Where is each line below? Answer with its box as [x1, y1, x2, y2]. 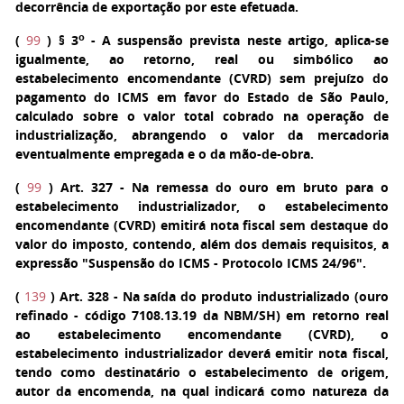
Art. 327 [60, 179, 113, 196]
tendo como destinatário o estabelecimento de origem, [15, 363, 389, 381]
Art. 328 [59, 288, 109, 305]
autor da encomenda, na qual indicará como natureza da [15, 382, 389, 399]
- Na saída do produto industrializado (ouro [108, 288, 390, 305]
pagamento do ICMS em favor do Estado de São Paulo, [15, 88, 389, 106]
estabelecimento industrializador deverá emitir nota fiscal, [15, 344, 389, 362]
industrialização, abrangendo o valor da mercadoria [15, 126, 389, 143]
